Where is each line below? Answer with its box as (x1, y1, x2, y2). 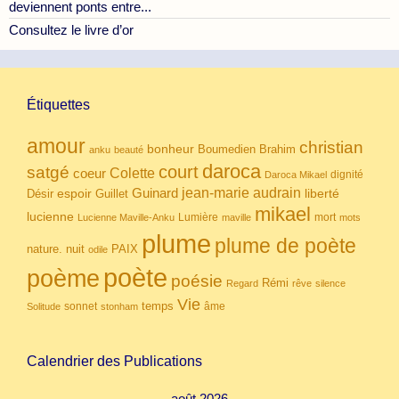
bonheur (147, 142, 194, 157)
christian (299, 138, 363, 158)
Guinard (132, 185, 178, 201)
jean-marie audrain (182, 185, 301, 201)
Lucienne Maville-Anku (77, 212, 175, 224)
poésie (171, 272, 223, 291)
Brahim (259, 143, 296, 157)
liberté (305, 187, 339, 201)
